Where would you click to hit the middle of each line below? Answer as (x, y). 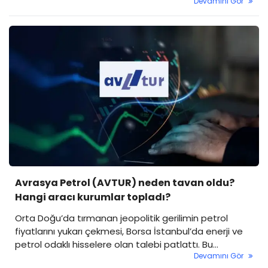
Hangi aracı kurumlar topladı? (93, 197)
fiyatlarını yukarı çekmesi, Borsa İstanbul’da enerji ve (129, 231)
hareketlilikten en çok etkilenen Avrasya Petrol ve (123, 258)
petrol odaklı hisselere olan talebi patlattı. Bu (114, 244)
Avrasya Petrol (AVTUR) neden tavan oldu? (125, 183)
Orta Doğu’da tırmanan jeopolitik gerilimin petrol (121, 218)
